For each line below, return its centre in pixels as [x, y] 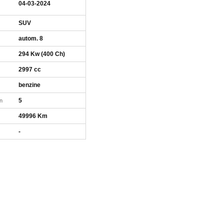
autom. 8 [31, 38]
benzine [29, 85]
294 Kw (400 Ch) [42, 54]
